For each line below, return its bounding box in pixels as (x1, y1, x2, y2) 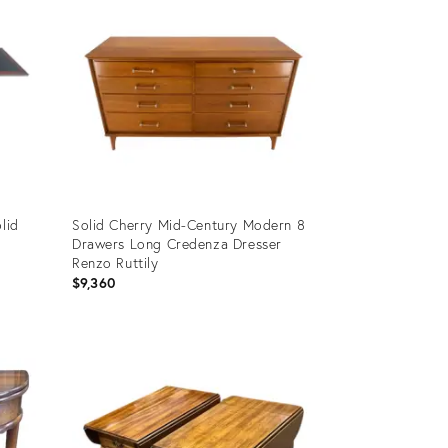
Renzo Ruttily (71, 252, 159, 272)
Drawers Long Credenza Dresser (71, 233, 282, 253)
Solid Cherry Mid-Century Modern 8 (71, 214, 306, 234)
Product (70, 333, 119, 353)
